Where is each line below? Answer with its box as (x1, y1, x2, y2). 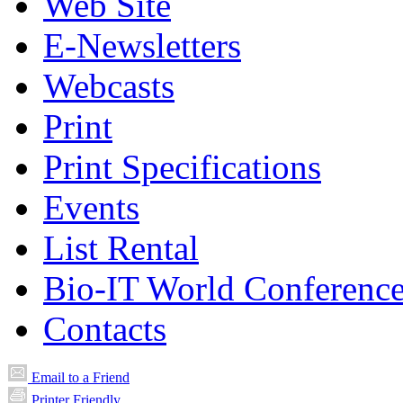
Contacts (43, 309, 166, 348)
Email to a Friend (31, 369, 130, 385)
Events (43, 187, 139, 227)
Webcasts (43, 66, 175, 105)
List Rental (43, 228, 199, 267)
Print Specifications (43, 147, 321, 186)
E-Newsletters (43, 25, 241, 65)
